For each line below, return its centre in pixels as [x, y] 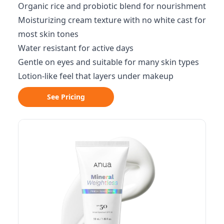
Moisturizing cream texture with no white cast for [112, 20]
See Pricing [66, 97]
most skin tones [48, 34]
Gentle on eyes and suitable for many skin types [108, 62]
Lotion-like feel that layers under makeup [96, 76]
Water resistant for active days [76, 48]
